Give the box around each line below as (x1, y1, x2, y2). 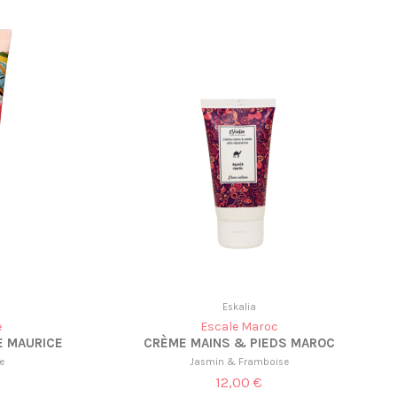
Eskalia (222, 301, 256, 314)
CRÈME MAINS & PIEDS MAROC (143, 335, 335, 352)
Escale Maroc (199, 319, 278, 335)
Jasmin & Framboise (189, 355, 289, 368)
